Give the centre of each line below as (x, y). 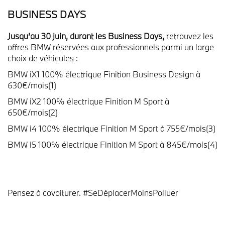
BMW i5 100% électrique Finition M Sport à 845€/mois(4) (113, 145)
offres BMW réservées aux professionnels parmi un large (111, 47)
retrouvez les (189, 36)
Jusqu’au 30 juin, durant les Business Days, (86, 36)
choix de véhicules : (43, 58)
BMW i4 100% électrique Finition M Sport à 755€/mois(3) (111, 129)
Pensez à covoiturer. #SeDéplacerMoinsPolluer (93, 193)
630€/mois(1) (32, 85)
